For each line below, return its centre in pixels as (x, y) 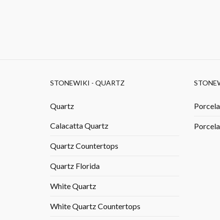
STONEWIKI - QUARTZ (87, 83)
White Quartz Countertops (95, 206)
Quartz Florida (75, 166)
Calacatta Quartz (79, 125)
